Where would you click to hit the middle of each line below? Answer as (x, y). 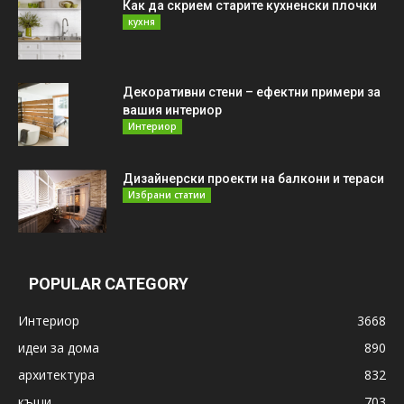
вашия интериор (172, 110)
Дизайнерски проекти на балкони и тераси (253, 179)
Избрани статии (167, 195)
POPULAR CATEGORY (109, 284)
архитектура (56, 375)
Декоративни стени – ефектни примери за (252, 92)
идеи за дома (59, 348)
